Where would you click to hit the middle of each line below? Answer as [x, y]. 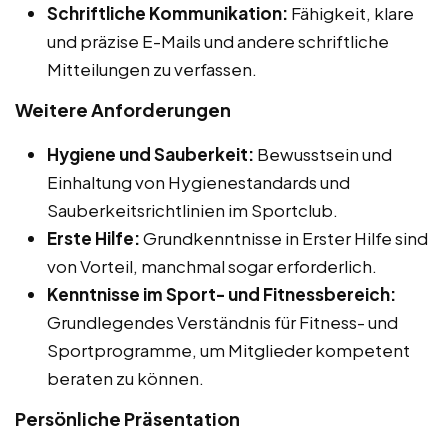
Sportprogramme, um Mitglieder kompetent [228, 349]
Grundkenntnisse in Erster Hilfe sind [284, 237]
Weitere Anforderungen [123, 109]
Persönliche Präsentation [127, 418]
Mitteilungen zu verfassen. [152, 68]
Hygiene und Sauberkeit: [150, 153]
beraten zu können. [125, 377]
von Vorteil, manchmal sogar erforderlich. [212, 265]
